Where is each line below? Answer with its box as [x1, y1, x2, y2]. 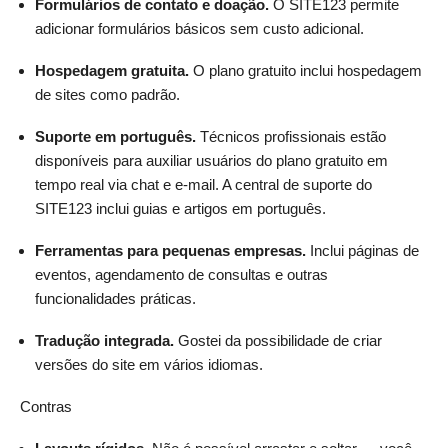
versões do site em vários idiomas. [35, 355, 263, 373]
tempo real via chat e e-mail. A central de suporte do [35, 175, 372, 193]
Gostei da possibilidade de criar [174, 331, 382, 349]
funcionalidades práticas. [35, 289, 196, 307]
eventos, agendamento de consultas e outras [35, 265, 328, 283]
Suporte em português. [35, 127, 196, 145]
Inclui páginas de [306, 241, 419, 259]
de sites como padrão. [35, 85, 180, 103]
